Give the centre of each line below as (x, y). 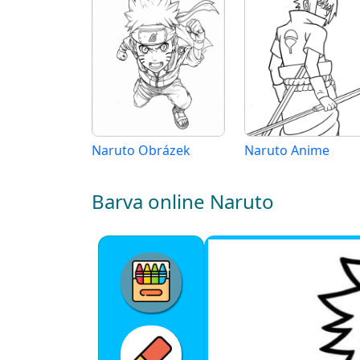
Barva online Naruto (183, 201)
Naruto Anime (287, 150)
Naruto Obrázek (141, 150)
